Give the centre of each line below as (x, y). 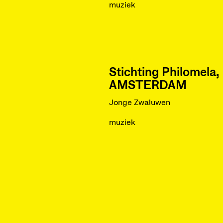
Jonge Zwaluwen (139, 103)
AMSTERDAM (148, 86)
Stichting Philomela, (164, 73)
